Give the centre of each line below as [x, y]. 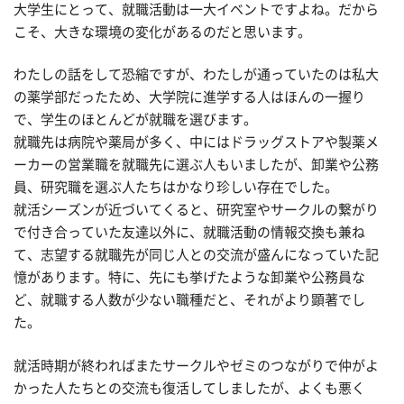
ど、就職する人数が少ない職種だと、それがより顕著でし [189, 300]
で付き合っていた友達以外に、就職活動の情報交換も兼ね [189, 233]
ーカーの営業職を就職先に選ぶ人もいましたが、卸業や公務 [196, 165]
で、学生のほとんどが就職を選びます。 [135, 120]
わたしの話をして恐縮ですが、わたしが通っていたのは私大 [196, 75]
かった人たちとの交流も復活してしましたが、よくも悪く [189, 388]
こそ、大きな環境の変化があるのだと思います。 [162, 32]
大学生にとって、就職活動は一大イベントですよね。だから [196, 9]
